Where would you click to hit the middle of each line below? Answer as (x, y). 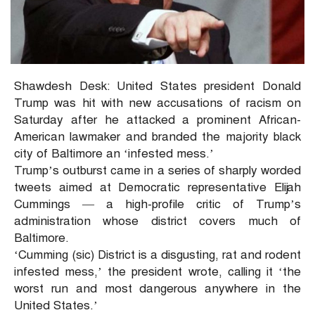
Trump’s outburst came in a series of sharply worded (157, 171)
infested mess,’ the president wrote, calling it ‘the (157, 272)
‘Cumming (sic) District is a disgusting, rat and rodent (157, 255)
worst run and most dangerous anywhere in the (157, 289)
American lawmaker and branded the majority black (157, 137)
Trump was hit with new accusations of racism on (157, 103)
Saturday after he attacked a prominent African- (157, 120)
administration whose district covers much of (157, 221)
